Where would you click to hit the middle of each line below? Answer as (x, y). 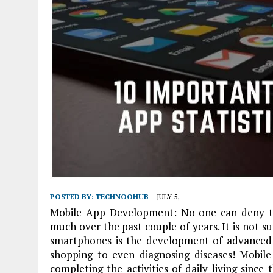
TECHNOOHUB (122, 197)
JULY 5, (168, 197)
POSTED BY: (73, 197)
